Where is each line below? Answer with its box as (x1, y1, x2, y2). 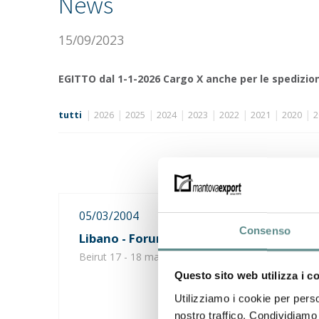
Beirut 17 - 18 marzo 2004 (79, 250, 200, 263)
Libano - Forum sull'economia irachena (85, 230, 308, 246)
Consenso (239, 224, 291, 237)
